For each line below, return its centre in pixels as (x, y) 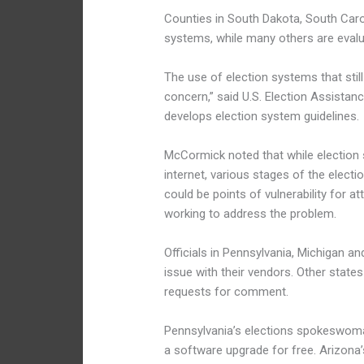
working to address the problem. (251, 214)
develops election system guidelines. (262, 117)
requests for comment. (227, 292)
